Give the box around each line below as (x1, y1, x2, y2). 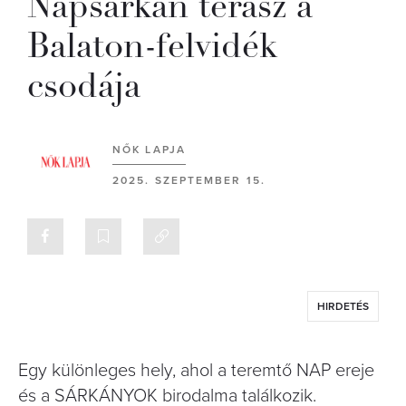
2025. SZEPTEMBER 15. (112, 174, 266, 187)
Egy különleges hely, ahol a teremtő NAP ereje (18, 360, 374, 382)
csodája (27, 63, 140, 108)
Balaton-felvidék (27, 24, 277, 68)
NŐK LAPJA (112, 143, 186, 156)
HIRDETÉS (317, 300, 369, 313)
